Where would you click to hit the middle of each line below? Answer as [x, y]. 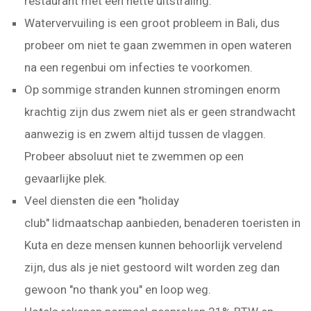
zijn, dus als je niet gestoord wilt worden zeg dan [152, 267]
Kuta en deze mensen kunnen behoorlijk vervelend [153, 245]
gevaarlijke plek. [66, 178]
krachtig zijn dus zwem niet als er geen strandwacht [160, 112]
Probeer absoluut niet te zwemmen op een [134, 156]
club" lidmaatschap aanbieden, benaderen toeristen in [162, 223]
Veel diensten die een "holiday [102, 201]
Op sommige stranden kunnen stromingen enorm [152, 90]
